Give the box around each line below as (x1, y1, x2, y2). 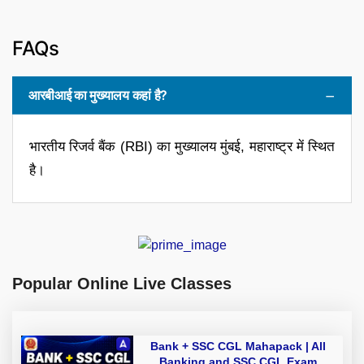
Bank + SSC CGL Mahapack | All (150, 340, 305, 353)
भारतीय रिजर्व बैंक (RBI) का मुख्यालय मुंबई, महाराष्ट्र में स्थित (29, 138, 335, 154)
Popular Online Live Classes (12, 275, 232, 293)
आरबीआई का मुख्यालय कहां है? (28, 86, 167, 103)
